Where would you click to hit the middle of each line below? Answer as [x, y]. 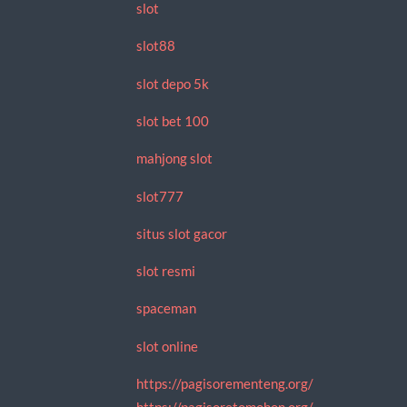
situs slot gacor [181, 233]
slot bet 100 [172, 120]
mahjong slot [174, 159]
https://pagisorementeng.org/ [224, 383]
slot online [167, 346]
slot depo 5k [172, 83]
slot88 [155, 46]
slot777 [159, 196]
